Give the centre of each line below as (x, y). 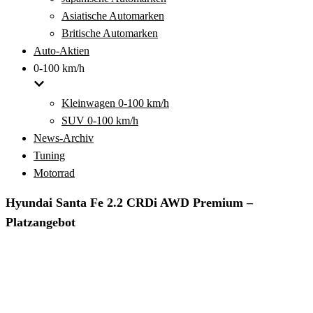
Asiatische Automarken (113, 16)
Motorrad (54, 173)
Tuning (49, 155)
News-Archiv (64, 138)
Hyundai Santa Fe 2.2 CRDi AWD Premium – (129, 203)
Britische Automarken (110, 33)
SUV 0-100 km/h (100, 121)
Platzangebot (41, 222)
